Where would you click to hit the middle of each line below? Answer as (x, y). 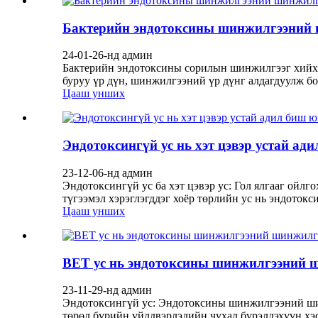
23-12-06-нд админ (108, 172)
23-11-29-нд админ (107, 290)
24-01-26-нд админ (108, 55)
